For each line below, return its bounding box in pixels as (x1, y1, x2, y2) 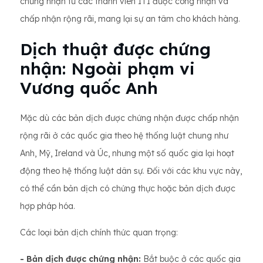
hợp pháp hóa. (20, 201, 75, 211)
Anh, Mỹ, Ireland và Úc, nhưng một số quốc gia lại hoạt (20, 148, 234, 159)
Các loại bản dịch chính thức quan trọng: (20, 227, 178, 238)
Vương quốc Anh (20, 77, 158, 98)
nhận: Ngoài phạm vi (20, 58, 195, 79)
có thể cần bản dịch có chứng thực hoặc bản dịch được (20, 183, 235, 194)
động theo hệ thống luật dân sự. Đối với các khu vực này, (20, 166, 242, 176)
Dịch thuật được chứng (20, 39, 211, 59)
